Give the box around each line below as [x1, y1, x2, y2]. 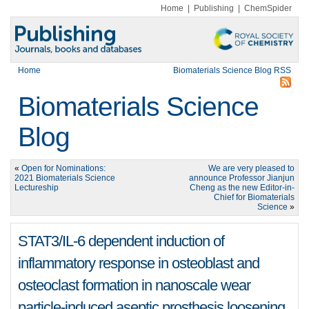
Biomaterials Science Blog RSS [173, 66, 291, 75]
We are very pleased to [208, 163, 295, 173]
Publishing [194, 3, 234, 13]
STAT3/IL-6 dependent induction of [18, 232, 224, 250]
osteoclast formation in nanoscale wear [18, 277, 250, 294]
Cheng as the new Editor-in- [190, 183, 295, 192]
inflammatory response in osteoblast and [18, 255, 259, 272]
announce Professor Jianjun [189, 173, 295, 183]
